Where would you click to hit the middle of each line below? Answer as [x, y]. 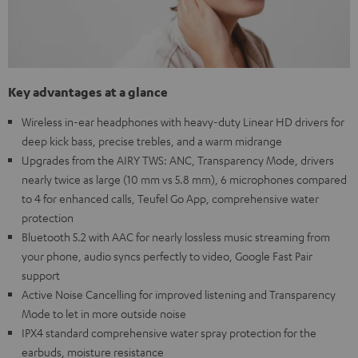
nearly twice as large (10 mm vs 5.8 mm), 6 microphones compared [184, 179]
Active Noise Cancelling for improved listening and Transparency [179, 294]
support [41, 275]
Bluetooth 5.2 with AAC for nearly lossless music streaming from [176, 237]
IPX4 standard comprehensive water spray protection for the [169, 333]
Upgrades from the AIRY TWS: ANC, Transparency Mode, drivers [178, 160]
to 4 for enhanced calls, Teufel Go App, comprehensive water [170, 199]
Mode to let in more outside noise [104, 314]
